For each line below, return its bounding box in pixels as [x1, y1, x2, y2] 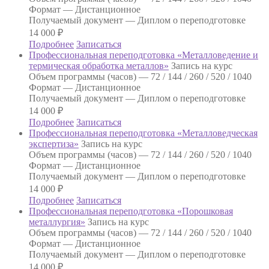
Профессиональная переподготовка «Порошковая [29, 206, 233, 217]
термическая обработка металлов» [29, 61, 169, 71]
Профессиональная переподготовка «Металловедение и [29, 50, 258, 61]
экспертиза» [29, 139, 79, 150]
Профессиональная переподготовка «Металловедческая [29, 128, 258, 139]
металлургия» [29, 217, 85, 228]
